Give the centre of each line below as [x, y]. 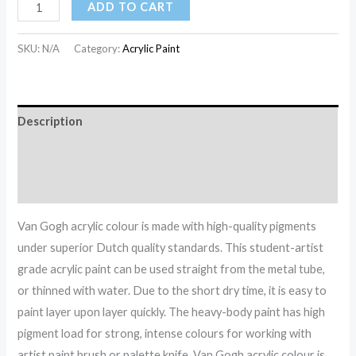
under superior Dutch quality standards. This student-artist [171, 248]
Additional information [81, 154]
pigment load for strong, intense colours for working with [165, 334]
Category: [99, 49]
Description [50, 122]
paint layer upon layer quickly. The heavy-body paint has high [172, 312]
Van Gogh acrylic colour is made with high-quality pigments [167, 226]
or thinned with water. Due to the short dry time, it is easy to [172, 291]
